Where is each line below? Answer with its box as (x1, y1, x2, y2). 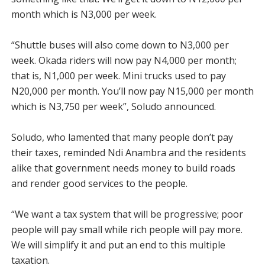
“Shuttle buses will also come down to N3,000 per (11, 38, 229, 51)
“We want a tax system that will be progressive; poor (11, 208, 243, 221)
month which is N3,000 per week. (11, 8, 157, 21)
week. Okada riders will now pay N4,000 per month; (11, 54, 237, 67)
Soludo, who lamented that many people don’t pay (11, 131, 233, 144)
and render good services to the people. (11, 177, 188, 190)
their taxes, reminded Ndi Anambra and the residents (11, 146, 246, 159)
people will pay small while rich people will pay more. (11, 223, 243, 236)
